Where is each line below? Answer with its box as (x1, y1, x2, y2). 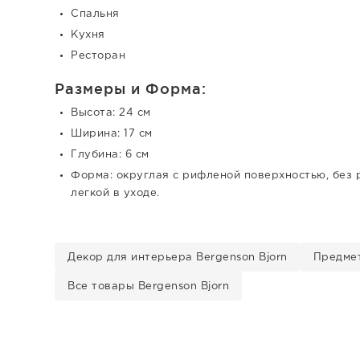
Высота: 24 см (71, 108, 151, 117)
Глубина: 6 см (71, 150, 149, 159)
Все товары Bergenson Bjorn (67, 282, 229, 291)
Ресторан (71, 51, 125, 60)
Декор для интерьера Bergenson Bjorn (67, 253, 288, 262)
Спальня (71, 10, 120, 18)
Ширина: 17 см (71, 129, 153, 138)
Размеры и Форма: (55, 80, 207, 96)
